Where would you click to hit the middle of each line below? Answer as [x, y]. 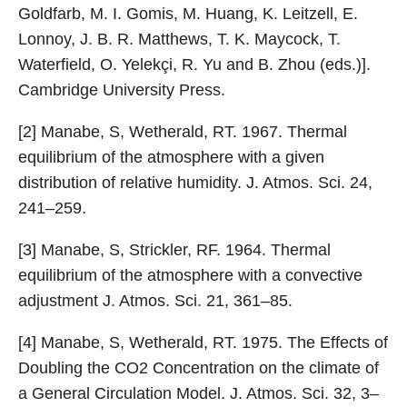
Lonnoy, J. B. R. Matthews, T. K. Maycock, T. [179, 39]
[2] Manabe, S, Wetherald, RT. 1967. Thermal [183, 131]
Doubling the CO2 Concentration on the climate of [199, 367]
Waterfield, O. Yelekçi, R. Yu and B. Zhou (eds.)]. [194, 64]
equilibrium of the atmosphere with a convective [190, 275]
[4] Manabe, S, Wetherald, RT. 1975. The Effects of [203, 342]
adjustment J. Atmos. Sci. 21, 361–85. [155, 300]
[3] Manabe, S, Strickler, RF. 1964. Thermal [174, 249]
